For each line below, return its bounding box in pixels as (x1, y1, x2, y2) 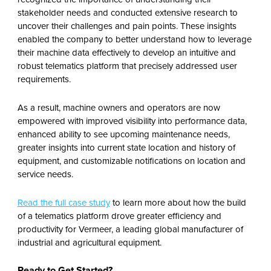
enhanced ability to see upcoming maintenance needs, (17, 128, 230, 141)
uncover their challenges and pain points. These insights (17, 19, 237, 33)
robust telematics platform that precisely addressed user (17, 59, 237, 73)
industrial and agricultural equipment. (17, 236, 162, 249)
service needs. (17, 168, 73, 181)
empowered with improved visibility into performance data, (17, 114, 247, 128)
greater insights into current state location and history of (17, 141, 235, 154)
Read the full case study (17, 196, 110, 209)
